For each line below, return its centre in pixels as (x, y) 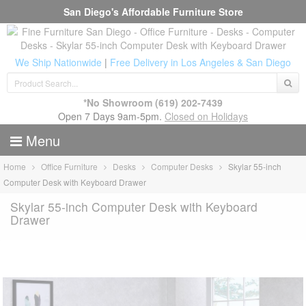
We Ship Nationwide (58, 62)
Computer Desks (182, 167)
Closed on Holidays (206, 116)
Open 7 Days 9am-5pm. (111, 116)
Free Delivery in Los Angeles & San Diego (200, 62)
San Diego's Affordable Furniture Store (153, 12)
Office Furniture (70, 167)
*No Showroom (118, 102)
